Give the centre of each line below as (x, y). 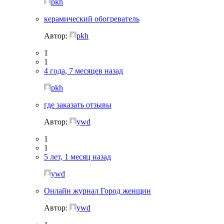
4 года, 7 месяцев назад (83, 70)
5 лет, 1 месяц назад (77, 156)
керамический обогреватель (92, 18)
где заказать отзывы (78, 104)
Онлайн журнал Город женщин (97, 190)
